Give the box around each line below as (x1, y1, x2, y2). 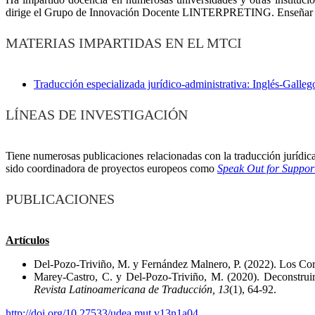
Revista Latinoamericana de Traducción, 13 (34, 283, 229, 295)
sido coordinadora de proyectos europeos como (6, 162, 217, 174)
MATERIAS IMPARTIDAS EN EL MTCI (6, 34, 242, 51)
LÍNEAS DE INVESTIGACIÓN (6, 106, 188, 122)
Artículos (6, 233, 49, 246)
